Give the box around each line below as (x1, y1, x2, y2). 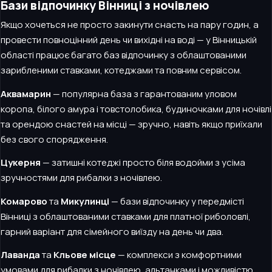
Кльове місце (53, 248, 116, 262)
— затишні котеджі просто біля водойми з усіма (41, 156, 245, 169)
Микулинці (61, 194, 109, 208)
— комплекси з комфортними (116, 248, 242, 262)
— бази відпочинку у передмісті (109, 194, 244, 208)
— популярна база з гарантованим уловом (51, 87, 237, 100)
